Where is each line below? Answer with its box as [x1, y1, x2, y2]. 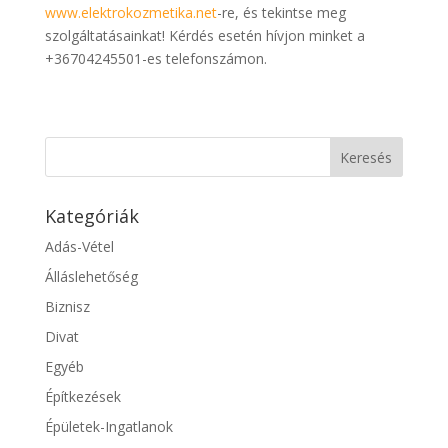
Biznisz [44, 297, 90, 317]
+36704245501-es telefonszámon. [44, 49, 267, 69]
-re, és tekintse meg [216, 3, 346, 23]
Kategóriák [44, 204, 139, 229]
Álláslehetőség [44, 267, 138, 287]
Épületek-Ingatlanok [44, 417, 173, 437]
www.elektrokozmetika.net [44, 3, 217, 23]
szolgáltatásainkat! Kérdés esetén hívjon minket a [44, 26, 365, 46]
